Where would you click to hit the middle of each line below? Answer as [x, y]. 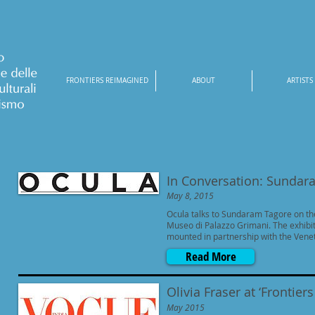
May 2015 [186, 307]
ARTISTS [300, 81]
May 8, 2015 [190, 195]
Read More [211, 257]
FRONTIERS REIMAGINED [107, 81]
